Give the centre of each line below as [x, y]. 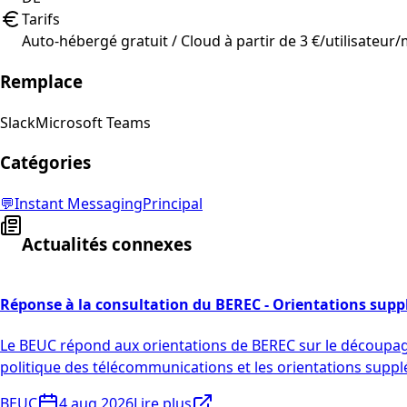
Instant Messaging [79, 204]
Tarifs [41, 20]
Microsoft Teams [93, 122]
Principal [173, 204]
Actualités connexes [107, 243]
